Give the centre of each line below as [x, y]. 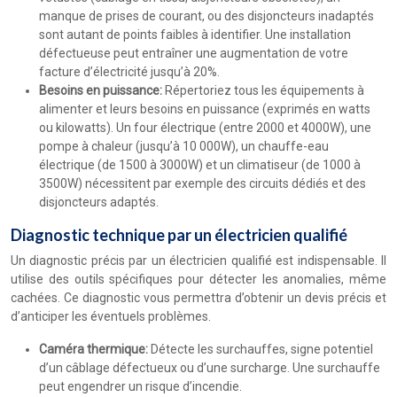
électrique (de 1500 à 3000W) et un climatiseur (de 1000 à [200, 165]
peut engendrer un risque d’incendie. [140, 386]
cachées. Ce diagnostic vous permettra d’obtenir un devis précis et [198, 298]
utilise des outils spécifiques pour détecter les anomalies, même [198, 279]
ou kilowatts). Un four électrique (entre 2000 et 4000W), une [205, 128]
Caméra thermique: [95, 349]
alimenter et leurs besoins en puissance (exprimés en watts [205, 109]
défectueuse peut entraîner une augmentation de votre [194, 53]
